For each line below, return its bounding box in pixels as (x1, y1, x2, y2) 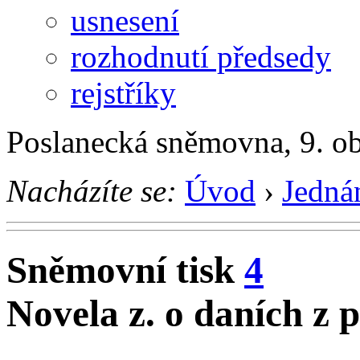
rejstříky (71, 75, 176, 110)
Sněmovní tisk (6, 249, 244, 292)
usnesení (71, 2, 179, 38)
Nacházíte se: (6, 173, 177, 208)
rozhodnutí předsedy (71, 39, 331, 74)
